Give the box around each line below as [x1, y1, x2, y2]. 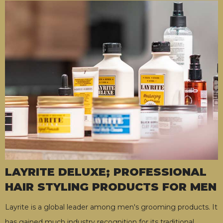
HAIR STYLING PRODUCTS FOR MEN [5, 180, 217, 194]
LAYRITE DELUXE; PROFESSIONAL [5, 165, 207, 179]
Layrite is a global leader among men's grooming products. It [5, 203, 218, 212]
